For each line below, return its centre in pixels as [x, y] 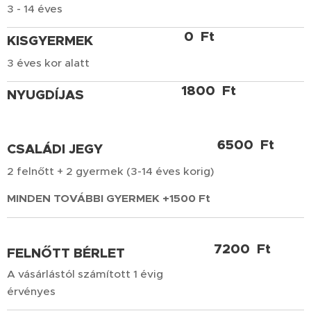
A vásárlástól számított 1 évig [85, 274]
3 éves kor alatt [51, 63]
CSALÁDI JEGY [55, 149]
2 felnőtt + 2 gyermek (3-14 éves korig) [110, 171]
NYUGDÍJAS [45, 95]
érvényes [31, 291]
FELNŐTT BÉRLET [66, 253]
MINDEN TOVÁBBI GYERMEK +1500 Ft [109, 199]
